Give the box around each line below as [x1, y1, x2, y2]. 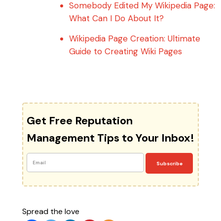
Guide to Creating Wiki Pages [69, 46, 182, 57]
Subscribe [156, 160, 183, 167]
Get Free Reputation [26, 113, 133, 128]
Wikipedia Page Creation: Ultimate [69, 33, 200, 44]
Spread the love [22, 206, 79, 217]
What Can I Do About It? [69, 13, 164, 24]
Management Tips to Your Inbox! [26, 131, 194, 146]
